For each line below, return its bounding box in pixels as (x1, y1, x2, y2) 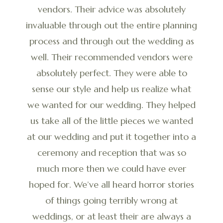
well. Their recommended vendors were (30, 51, 193, 63)
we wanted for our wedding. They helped (27, 99, 196, 111)
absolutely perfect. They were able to (36, 67, 187, 79)
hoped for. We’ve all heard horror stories (29, 179, 194, 190)
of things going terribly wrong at (45, 195, 178, 206)
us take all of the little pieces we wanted (30, 115, 193, 126)
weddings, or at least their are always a (32, 211, 191, 222)
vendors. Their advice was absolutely (37, 3, 186, 15)
